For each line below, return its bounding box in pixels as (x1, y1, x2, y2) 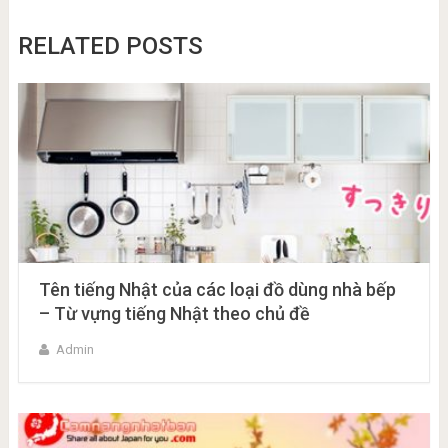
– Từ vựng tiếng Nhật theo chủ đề (38, 303, 310, 325)
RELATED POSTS (17, 32, 203, 61)
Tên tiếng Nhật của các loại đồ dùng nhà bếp (38, 279, 396, 301)
